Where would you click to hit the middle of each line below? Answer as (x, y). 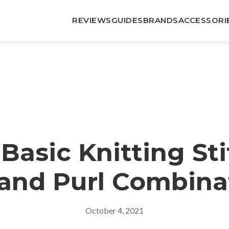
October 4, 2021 (114, 210)
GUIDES (127, 20)
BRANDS (161, 20)
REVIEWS (92, 20)
